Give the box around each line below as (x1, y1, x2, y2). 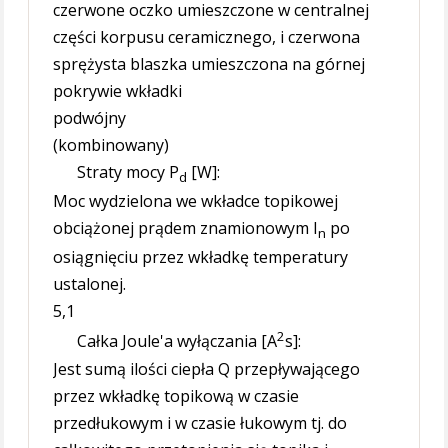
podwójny (53, 107, 127, 129)
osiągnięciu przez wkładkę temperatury (53, 246, 349, 269)
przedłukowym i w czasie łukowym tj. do (53, 411, 348, 434)
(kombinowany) (53, 134, 170, 156)
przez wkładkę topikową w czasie (53, 384, 300, 407)
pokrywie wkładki (53, 80, 183, 102)
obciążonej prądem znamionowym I (53, 217, 319, 240)
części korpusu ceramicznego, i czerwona (53, 26, 361, 48)
